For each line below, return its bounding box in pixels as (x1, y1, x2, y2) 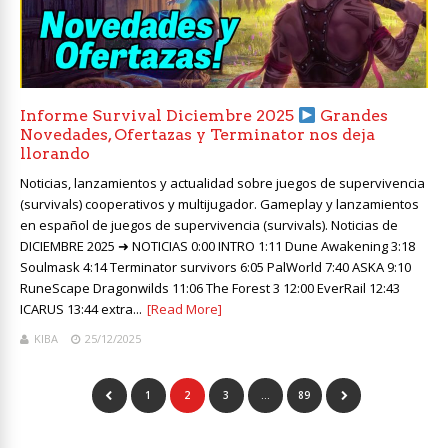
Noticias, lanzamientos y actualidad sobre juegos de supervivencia (20, 174, 425, 193)
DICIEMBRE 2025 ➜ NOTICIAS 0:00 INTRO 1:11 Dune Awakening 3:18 (20, 237, 415, 256)
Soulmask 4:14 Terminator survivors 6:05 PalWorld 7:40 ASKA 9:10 (20, 258, 411, 277)
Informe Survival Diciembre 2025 (20, 106, 298, 126)
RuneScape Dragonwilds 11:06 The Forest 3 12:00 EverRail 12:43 (20, 279, 400, 298)
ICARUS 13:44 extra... (20, 300, 142, 319)
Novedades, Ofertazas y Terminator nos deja (20, 125, 375, 145)
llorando (20, 144, 90, 164)
